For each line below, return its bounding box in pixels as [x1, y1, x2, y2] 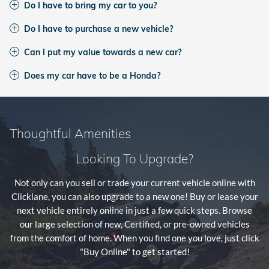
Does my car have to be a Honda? [24, 70, 160, 81]
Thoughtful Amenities [10, 125, 131, 141]
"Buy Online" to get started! [79, 246, 190, 257]
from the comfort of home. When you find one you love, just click [10, 232, 259, 243]
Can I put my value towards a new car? [24, 46, 181, 58]
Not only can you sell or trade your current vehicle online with [14, 177, 255, 188]
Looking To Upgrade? [76, 151, 193, 166]
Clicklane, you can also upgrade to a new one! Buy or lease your [11, 191, 258, 202]
